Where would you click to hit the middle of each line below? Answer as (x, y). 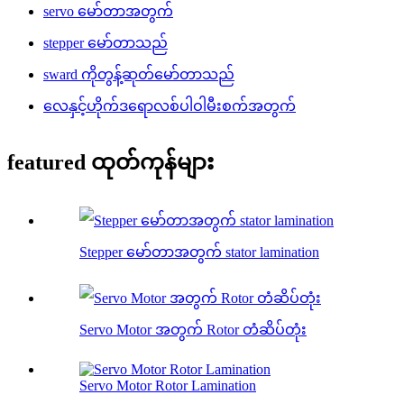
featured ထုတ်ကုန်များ (110, 163)
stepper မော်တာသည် (106, 42)
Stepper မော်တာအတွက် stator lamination (199, 252)
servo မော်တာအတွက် (108, 11)
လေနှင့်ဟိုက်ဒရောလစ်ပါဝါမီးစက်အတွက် (170, 106)
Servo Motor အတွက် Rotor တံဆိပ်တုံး (193, 330)
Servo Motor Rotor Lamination (168, 386)
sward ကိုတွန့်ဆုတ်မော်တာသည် (139, 74)
